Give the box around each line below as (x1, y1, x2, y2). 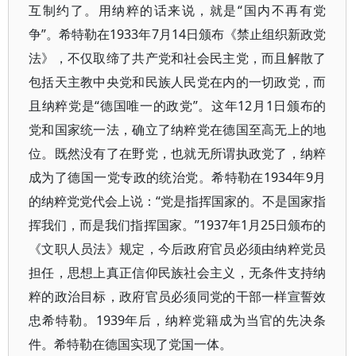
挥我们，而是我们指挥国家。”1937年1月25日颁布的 (29, 216, 327, 234)
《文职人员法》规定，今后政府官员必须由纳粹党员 (29, 240, 327, 257)
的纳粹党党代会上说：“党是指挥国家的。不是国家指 (29, 192, 327, 210)
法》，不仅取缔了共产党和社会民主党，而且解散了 (29, 49, 327, 67)
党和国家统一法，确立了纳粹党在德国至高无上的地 (29, 121, 327, 138)
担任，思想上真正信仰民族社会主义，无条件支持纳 (29, 264, 327, 281)
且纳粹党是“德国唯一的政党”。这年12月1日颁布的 (29, 97, 327, 114)
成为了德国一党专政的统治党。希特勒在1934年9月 (29, 168, 327, 186)
